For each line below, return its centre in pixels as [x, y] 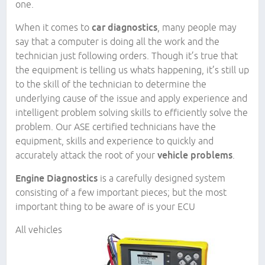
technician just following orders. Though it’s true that [127, 56]
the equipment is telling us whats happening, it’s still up [132, 70]
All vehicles [39, 230]
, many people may [197, 28]
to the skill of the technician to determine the [111, 84]
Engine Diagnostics [56, 178]
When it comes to [54, 28]
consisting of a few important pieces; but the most [121, 193]
